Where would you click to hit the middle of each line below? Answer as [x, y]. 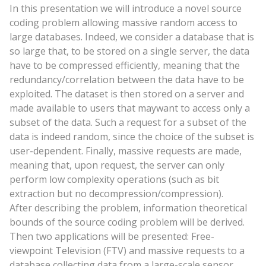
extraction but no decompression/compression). [116, 193]
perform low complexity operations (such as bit [114, 179]
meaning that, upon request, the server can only [117, 165]
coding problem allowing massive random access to [123, 22]
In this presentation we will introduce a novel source [125, 8]
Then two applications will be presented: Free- [112, 236]
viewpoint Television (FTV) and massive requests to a [127, 250]
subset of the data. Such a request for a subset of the [128, 122]
